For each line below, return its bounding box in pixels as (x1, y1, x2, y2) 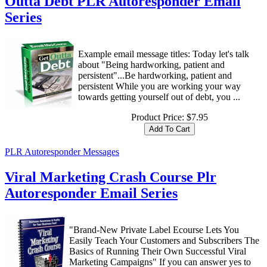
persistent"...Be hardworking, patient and (78, 70, 232, 81)
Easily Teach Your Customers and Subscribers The (69, 235, 259, 246)
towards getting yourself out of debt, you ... (78, 92, 240, 103)
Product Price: (131, 112, 187, 123)
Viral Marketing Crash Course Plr (5, 169, 216, 185)
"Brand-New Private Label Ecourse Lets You (69, 225, 239, 235)
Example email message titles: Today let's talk (78, 49, 249, 60)
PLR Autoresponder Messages (5, 147, 119, 157)
